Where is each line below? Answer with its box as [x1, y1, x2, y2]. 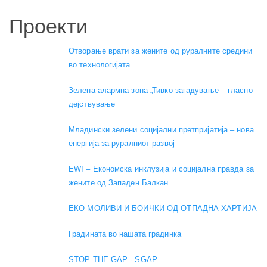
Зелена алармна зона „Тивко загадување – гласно [69, 86, 253, 95]
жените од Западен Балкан [69, 178, 169, 188]
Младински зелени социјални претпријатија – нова [69, 125, 254, 135]
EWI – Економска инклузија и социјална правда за [69, 164, 254, 174]
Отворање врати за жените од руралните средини [69, 46, 253, 56]
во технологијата [69, 60, 131, 70]
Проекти [9, 14, 88, 38]
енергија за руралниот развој [69, 139, 175, 148]
